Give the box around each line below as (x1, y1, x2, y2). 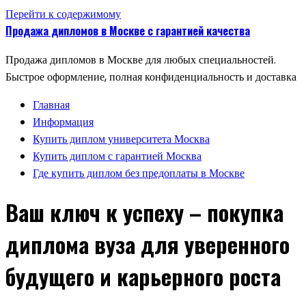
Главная (33, 97, 70, 113)
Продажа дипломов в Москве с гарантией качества (5, 23, 250, 39)
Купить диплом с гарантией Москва (33, 148, 201, 164)
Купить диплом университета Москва (33, 131, 210, 147)
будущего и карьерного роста (5, 260, 281, 293)
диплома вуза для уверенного (5, 228, 290, 261)
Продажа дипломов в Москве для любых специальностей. (5, 52, 276, 68)
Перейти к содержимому (5, 6, 121, 22)
